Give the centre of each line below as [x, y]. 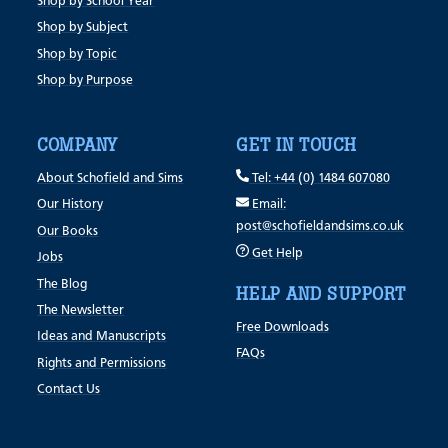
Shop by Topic [77, 54]
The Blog [62, 284]
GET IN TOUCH [296, 145]
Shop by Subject [83, 28]
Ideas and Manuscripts [102, 337]
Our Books [68, 231]
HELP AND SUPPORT [320, 293]
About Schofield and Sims [110, 179]
